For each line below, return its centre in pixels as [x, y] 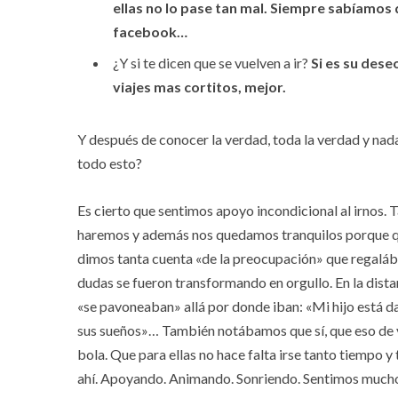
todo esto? [110, 163]
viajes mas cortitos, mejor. [199, 87]
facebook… [150, 32]
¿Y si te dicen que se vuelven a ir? [212, 63]
